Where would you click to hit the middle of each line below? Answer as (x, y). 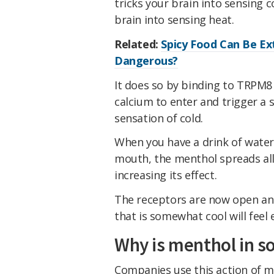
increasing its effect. (166, 175)
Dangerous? (146, 60)
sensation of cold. (159, 118)
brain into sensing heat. (174, 19)
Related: (138, 44)
